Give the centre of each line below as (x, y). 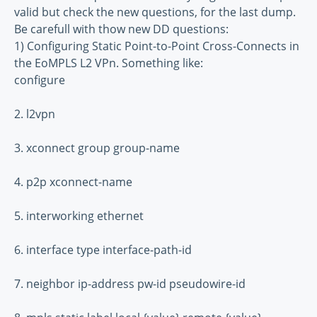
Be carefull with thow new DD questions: (121, 29)
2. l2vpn (35, 114)
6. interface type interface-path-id (103, 250)
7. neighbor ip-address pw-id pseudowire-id (130, 284)
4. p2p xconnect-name (73, 182)
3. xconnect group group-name (97, 148)
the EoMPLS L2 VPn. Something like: (109, 63)
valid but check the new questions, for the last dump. (155, 12)
